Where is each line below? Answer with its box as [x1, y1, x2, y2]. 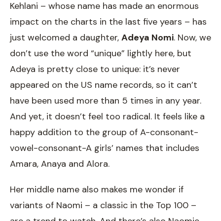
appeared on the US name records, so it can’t [10, 79, 197, 91]
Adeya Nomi [121, 32, 174, 44]
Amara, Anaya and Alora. [10, 158, 110, 170]
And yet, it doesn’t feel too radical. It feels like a [10, 110, 205, 123]
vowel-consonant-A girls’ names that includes [10, 142, 199, 154]
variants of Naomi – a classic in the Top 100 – [10, 199, 196, 212]
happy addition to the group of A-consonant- [10, 126, 198, 139]
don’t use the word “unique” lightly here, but [10, 47, 191, 60]
